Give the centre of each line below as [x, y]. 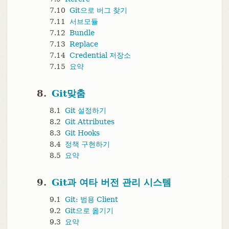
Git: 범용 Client [91, 200]
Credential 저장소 [100, 55]
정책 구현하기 [87, 144]
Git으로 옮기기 [89, 211]
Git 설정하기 [85, 111]
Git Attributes [89, 122]
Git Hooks [82, 133]
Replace [84, 44]
